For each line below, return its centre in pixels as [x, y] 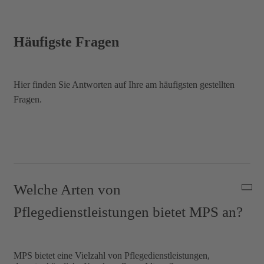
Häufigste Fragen [66, 42]
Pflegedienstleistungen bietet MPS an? [128, 212]
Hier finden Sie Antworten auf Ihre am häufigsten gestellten [124, 84]
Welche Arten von [67, 189]
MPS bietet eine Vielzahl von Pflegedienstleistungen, [112, 255]
